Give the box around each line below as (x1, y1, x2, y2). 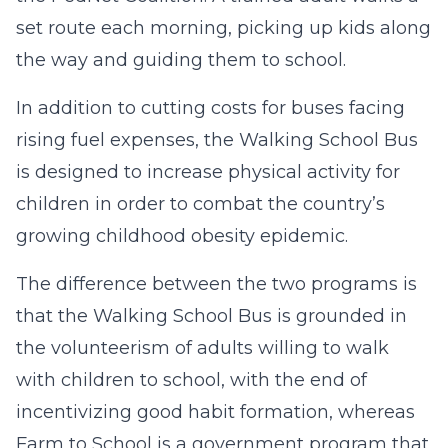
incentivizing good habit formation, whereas (16, 401, 415, 423)
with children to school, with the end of (16, 369, 367, 391)
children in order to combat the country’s (16, 193, 385, 215)
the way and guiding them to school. (16, 49, 346, 71)
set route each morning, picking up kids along (16, 17, 431, 39)
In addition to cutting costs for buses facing (16, 97, 405, 119)
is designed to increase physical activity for (16, 161, 400, 183)
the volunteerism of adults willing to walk (16, 337, 389, 359)
